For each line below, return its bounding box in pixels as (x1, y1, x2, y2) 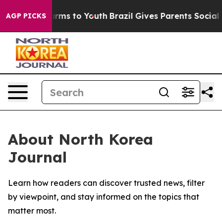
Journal (8, 148, 67, 166)
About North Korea (8, 130, 153, 149)
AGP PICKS (6, 11, 46, 20)
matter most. (8, 206, 56, 216)
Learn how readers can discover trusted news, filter (8, 178, 205, 188)
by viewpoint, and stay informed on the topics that (8, 192, 199, 202)
